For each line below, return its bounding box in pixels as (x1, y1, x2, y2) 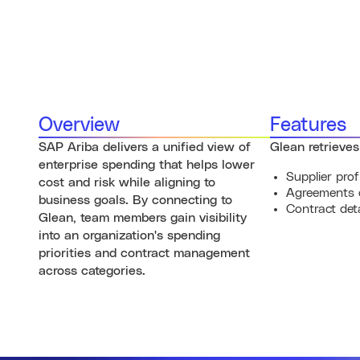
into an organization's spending (39, 229, 220, 242)
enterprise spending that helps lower (39, 158, 255, 171)
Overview (39, 116, 120, 135)
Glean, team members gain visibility (39, 211, 247, 224)
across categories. (39, 264, 145, 277)
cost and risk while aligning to (39, 176, 215, 189)
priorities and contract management (39, 247, 250, 260)
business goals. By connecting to (39, 194, 232, 207)
